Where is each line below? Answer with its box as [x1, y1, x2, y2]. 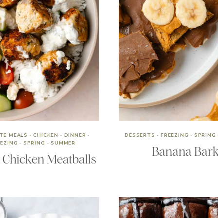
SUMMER [51, 140, 75, 146]
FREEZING [160, 132, 189, 139]
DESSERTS [125, 132, 155, 139]
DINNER [64, 132, 86, 139]
